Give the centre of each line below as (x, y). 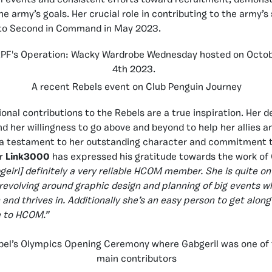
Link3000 (28, 157)
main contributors (137, 259)
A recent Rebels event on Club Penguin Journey (137, 87)
